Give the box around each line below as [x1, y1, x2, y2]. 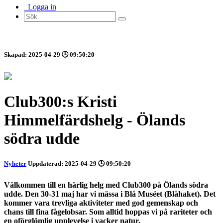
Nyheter [4, 160, 26, 168]
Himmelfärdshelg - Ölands [4, 111, 185, 129]
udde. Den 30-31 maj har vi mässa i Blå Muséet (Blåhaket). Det [4, 190, 216, 199]
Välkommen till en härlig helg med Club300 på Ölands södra [4, 181, 208, 190]
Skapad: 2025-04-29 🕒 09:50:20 [4, 51, 95, 59]
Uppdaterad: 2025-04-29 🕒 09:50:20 [26, 160, 131, 168]
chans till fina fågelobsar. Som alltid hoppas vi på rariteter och [4, 208, 212, 217]
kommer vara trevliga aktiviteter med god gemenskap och [4, 199, 198, 208]
